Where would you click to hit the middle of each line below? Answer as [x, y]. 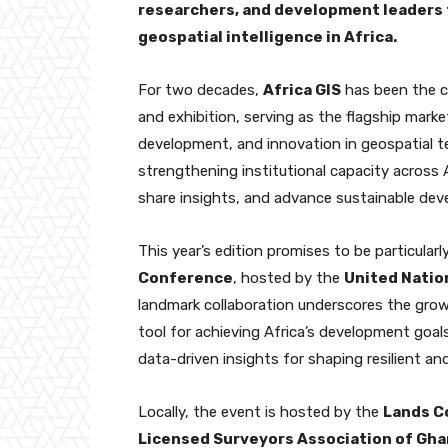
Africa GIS [302, 89]
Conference [185, 277]
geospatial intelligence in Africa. [267, 36]
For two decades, [200, 89]
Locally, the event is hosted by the [260, 411]
